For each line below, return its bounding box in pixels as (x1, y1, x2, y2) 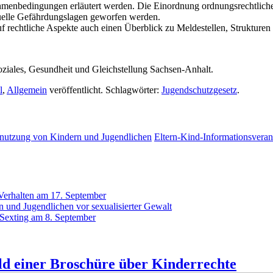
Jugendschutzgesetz (161, 84, 237, 95)
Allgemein (7, 84, 47, 95)
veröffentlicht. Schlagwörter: (47, 84, 161, 95)
